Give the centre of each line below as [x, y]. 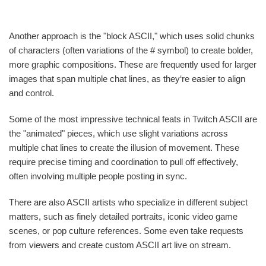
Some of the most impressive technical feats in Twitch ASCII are [133, 119]
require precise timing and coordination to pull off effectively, [123, 162]
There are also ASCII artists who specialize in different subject [128, 202]
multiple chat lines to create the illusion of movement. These [124, 148]
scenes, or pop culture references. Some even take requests [126, 231]
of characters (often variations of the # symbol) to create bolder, [131, 50]
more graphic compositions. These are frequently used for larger [133, 65]
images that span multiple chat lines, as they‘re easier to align [127, 79]
